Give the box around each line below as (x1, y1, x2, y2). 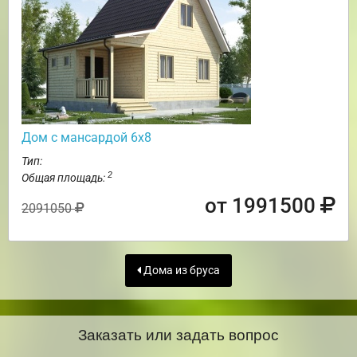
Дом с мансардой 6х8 (22, 130, 151, 146)
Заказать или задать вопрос (78, 323, 279, 345)
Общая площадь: (22, 171, 108, 185)
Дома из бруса (141, 264, 220, 278)
